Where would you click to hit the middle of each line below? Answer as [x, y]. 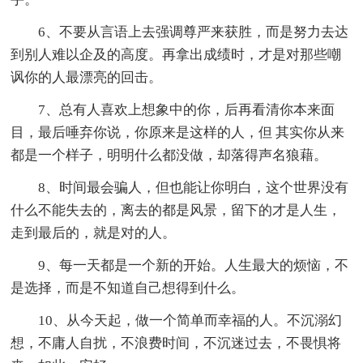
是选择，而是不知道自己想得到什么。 [128, 288]
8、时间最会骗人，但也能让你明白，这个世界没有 [194, 188]
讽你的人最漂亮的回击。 [87, 78]
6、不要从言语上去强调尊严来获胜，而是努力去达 [194, 32]
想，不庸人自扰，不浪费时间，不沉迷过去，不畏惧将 [176, 344]
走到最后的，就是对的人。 [94, 233]
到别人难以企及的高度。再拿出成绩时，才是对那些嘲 [176, 55]
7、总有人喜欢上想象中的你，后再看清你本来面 [187, 110]
